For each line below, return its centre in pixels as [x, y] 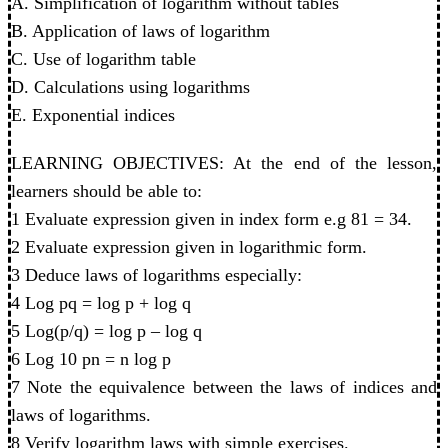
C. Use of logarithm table [103, 58]
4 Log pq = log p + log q [101, 302]
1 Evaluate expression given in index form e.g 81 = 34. [211, 218]
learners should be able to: [106, 190]
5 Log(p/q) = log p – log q [106, 330]
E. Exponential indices [93, 114]
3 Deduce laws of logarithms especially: [156, 274]
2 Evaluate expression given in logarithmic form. [189, 246]
